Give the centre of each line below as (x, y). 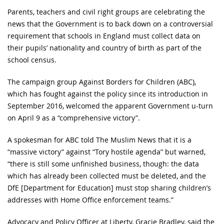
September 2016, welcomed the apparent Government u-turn (110, 106)
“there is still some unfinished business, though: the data (103, 164)
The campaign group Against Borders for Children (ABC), (102, 82)
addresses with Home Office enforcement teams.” (90, 200)
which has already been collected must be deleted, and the (107, 176)
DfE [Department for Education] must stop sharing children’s (109, 188)
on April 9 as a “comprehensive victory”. (74, 118)
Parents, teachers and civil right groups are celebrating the (106, 12)
